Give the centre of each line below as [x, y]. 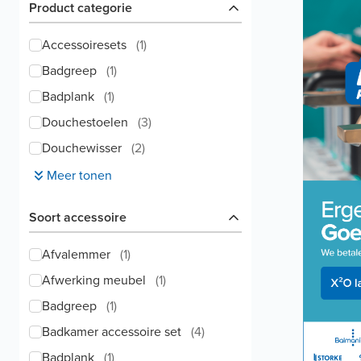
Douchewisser [82, 148]
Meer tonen [79, 175]
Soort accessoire [78, 217]
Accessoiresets [84, 45]
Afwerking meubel [94, 280]
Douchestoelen [85, 122]
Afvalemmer [76, 254]
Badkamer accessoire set [112, 332]
